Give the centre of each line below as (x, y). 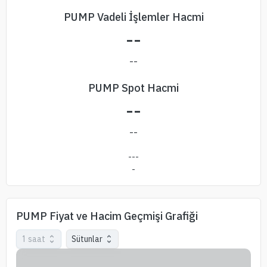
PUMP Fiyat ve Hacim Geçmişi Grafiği (107, 216)
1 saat (33, 239)
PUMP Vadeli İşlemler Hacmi (133, 17)
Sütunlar (87, 239)
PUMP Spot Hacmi (133, 88)
